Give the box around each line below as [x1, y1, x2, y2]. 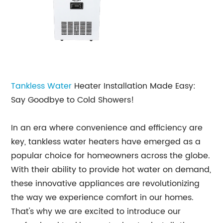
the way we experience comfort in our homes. [11, 191, 194, 204]
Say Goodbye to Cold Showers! [11, 94, 135, 107]
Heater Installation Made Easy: [72, 80, 196, 93]
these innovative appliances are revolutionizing [11, 177, 200, 190]
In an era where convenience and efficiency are [11, 121, 203, 134]
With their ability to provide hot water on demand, [11, 163, 212, 176]
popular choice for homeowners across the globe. [11, 149, 211, 162]
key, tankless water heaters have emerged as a [11, 135, 201, 148]
